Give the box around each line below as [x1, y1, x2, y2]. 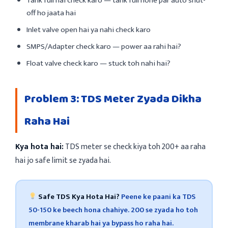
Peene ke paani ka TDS [120, 190, 196, 203]
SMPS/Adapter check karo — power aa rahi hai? [26, 40, 181, 53]
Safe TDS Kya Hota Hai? [38, 190, 120, 203]
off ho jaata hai [26, 6, 76, 19]
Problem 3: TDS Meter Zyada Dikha [24, 90, 202, 108]
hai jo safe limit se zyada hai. [15, 153, 111, 167]
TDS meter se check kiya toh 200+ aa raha [64, 139, 206, 153]
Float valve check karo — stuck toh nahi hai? [26, 56, 170, 70]
